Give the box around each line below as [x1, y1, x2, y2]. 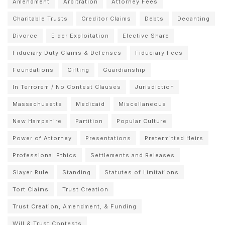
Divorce [13, 32, 38, 39]
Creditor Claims [81, 15, 131, 22]
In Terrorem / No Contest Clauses [13, 83, 121, 90]
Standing [62, 168, 91, 176]
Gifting [67, 66, 89, 73]
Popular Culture [117, 117, 167, 125]
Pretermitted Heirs [145, 134, 203, 142]
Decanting [177, 15, 210, 22]
